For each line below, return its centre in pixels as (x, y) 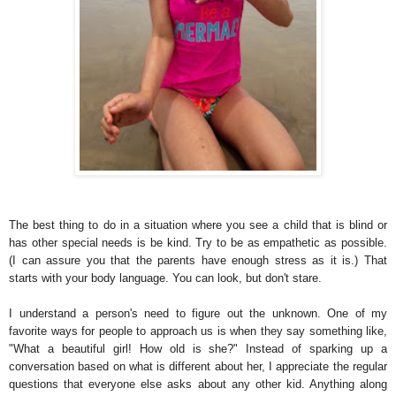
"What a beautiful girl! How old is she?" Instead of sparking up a (198, 348)
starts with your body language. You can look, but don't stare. (165, 278)
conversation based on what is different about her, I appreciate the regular (198, 366)
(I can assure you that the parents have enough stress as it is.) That (198, 260)
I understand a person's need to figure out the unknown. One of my (198, 313)
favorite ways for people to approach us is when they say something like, (198, 331)
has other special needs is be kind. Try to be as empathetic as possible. (198, 242)
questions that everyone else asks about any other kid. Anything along (198, 384)
